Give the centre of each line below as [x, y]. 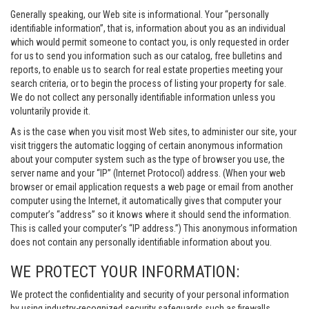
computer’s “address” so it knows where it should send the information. [151, 215]
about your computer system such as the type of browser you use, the [148, 159]
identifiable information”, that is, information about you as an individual [148, 28]
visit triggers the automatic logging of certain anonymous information [147, 146]
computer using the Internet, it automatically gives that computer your [146, 201]
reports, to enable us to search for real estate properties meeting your [147, 70]
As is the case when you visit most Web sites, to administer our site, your [153, 132]
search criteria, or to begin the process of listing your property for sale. [148, 83]
